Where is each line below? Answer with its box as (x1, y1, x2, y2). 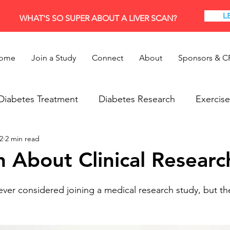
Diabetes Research (99, 93, 175, 105)
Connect (92, 53, 123, 63)
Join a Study (31, 53, 76, 63)
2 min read (5, 133, 40, 143)
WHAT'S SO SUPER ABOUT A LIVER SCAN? (20, 13, 177, 23)
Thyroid (75, 134, 106, 146)
